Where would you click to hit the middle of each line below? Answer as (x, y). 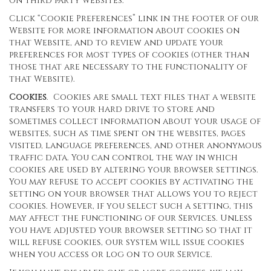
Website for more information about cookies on (124, 31)
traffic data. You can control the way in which (123, 158)
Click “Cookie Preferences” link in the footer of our (134, 18)
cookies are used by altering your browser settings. (134, 170)
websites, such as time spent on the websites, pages (127, 133)
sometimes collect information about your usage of (135, 121)
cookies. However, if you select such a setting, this (131, 206)
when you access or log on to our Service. (111, 254)
